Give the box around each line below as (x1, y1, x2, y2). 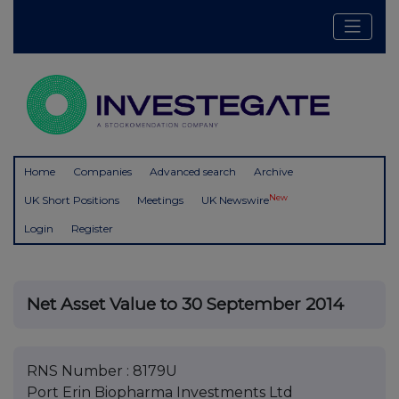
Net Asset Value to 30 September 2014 (27, 294, 344, 315)
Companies (73, 165, 132, 179)
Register (71, 222, 113, 236)
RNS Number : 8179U (27, 362, 177, 380)
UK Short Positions (24, 193, 119, 208)
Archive (254, 165, 293, 179)
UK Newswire (201, 193, 269, 208)
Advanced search (150, 165, 236, 179)
